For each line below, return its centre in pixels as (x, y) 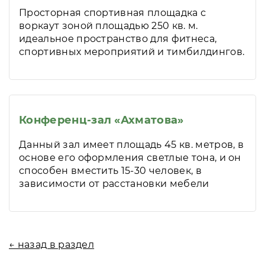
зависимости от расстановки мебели (114, 183)
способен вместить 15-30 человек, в (110, 170)
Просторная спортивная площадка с (113, 12)
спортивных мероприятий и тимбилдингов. (132, 51)
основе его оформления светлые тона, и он (130, 157)
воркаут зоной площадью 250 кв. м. (109, 25)
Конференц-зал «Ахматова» (101, 120)
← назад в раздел (52, 244)
